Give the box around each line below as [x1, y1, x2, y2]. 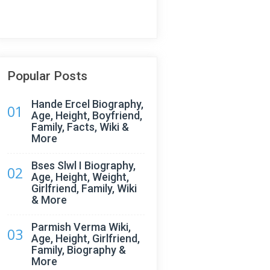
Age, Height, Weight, [31, 171, 129, 183]
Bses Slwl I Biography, [31, 159, 136, 172]
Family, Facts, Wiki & [31, 121, 129, 133]
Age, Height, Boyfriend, [31, 109, 142, 122]
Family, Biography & [31, 243, 126, 256]
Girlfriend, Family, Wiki [31, 182, 137, 195]
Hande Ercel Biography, [31, 98, 143, 110]
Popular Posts [7, 69, 87, 83]
